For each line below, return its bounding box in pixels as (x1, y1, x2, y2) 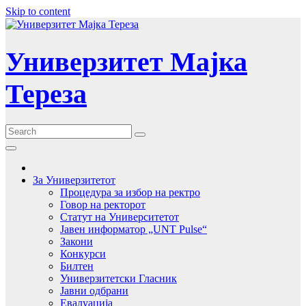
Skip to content (5, 5, 70, 17)
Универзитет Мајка (5, 46, 247, 77)
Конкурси (60, 248, 106, 260)
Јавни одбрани (60, 285, 128, 297)
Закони (60, 236, 93, 248)
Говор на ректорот (60, 199, 145, 211)
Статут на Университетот (60, 211, 179, 223)
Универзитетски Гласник (60, 273, 177, 285)
